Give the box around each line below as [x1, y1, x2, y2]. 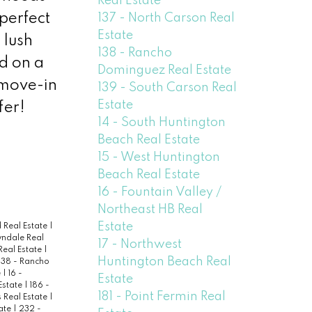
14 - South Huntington [97, 116, 226, 129]
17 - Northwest [97, 237, 182, 251]
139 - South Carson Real [97, 81, 237, 94]
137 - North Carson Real [97, 11, 235, 24]
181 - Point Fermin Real [97, 290, 226, 303]
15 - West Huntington [97, 150, 221, 164]
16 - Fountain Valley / [97, 185, 222, 198]
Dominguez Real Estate [97, 63, 232, 77]
